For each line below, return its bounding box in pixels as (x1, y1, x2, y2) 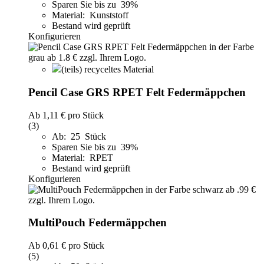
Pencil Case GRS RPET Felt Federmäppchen (28, 85, 246, 98)
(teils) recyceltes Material (61, 64, 154, 75)
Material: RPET (52, 152, 113, 163)
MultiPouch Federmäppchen (28, 216, 167, 229)
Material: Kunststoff (52, 10, 128, 21)
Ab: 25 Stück (52, 131, 106, 141)
